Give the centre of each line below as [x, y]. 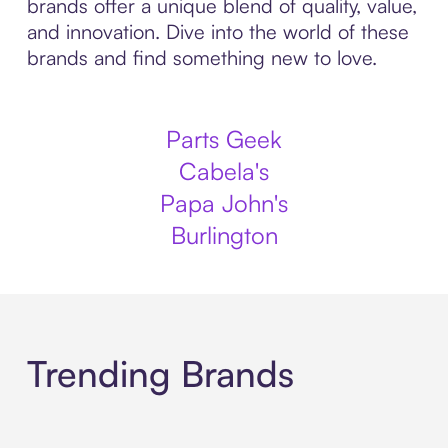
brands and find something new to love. [201, 57]
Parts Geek [224, 139]
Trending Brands [160, 374]
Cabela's [224, 171]
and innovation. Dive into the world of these [217, 31]
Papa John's [224, 203]
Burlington [224, 235]
